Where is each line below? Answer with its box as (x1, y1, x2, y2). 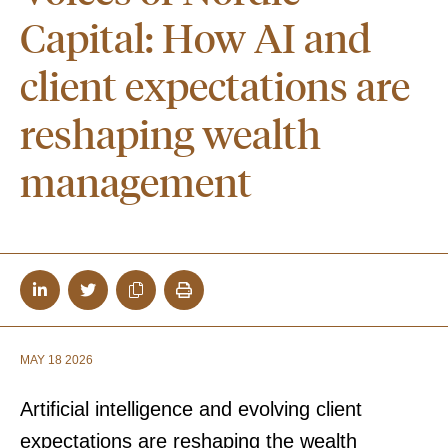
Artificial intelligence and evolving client (20, 398, 362, 420)
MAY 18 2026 (20, 353, 93, 367)
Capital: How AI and (20, 12, 371, 62)
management (20, 156, 252, 206)
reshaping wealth (20, 108, 321, 158)
